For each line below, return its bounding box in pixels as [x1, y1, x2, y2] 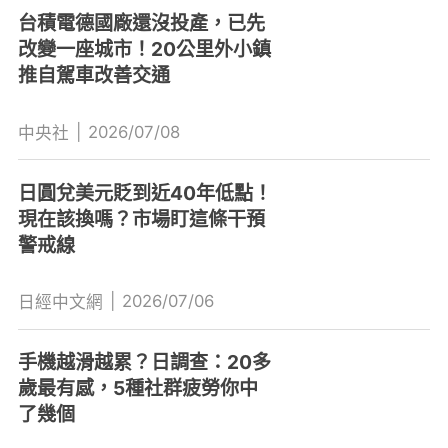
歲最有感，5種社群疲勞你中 [17, 376, 258, 401]
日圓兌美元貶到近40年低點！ [17, 180, 272, 205]
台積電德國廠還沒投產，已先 [17, 10, 265, 35]
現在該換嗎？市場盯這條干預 [17, 206, 265, 231]
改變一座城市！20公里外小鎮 [17, 36, 271, 61]
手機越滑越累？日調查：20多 [17, 350, 271, 375]
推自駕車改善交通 [17, 62, 170, 87]
